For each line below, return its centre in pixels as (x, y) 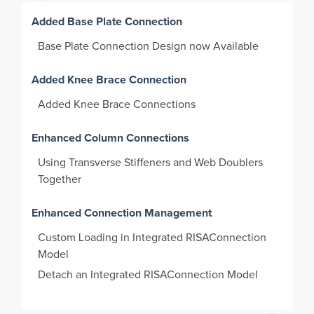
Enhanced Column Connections (111, 137)
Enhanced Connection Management (122, 212)
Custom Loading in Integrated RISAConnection (152, 237)
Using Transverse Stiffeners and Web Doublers (151, 162)
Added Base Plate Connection (107, 21)
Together (61, 179)
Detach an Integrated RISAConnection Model (150, 274)
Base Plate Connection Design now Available (150, 46)
